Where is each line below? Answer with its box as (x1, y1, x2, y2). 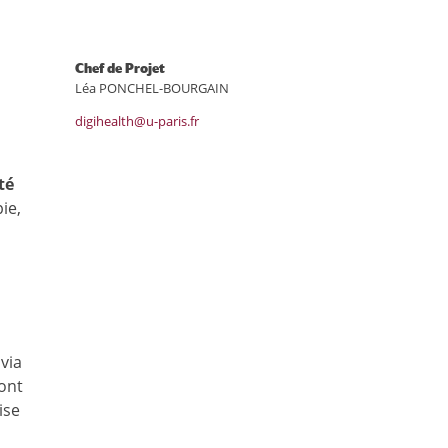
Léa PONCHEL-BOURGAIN (75, 78, 230, 97)
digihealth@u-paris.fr (75, 111, 200, 130)
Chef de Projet (75, 60, 166, 76)
